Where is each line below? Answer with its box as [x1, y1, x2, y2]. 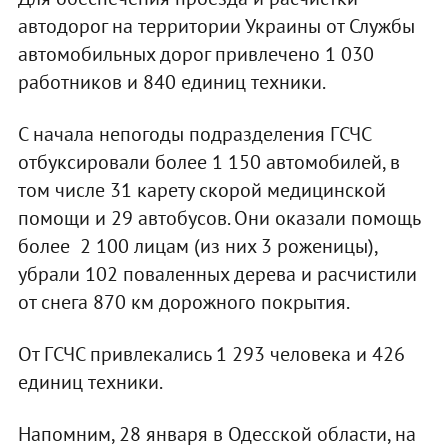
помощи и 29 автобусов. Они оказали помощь [17, 205, 420, 232]
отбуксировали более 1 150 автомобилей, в [17, 149, 400, 176]
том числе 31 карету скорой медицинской [17, 177, 386, 204]
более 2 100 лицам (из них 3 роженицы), [17, 233, 377, 260]
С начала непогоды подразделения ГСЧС [17, 121, 371, 148]
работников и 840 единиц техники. [17, 69, 326, 96]
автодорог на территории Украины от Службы [17, 13, 415, 40]
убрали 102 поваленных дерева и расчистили [17, 261, 417, 288]
